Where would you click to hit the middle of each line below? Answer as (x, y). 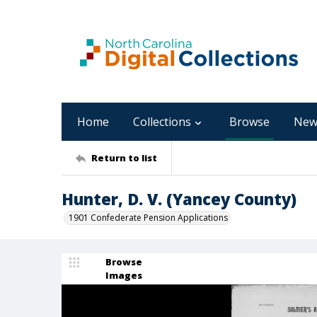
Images (124, 275)
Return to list (124, 157)
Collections (162, 122)
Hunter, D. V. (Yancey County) (179, 199)
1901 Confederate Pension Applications (148, 218)
